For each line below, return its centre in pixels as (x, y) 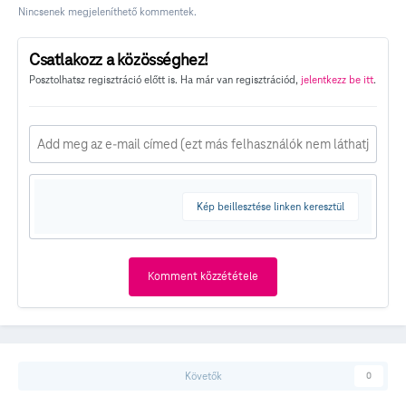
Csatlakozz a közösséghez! (119, 59)
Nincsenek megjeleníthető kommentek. (107, 11)
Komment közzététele (203, 276)
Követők (203, 376)
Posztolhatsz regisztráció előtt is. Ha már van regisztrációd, (165, 79)
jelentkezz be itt (337, 79)
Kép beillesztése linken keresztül (271, 206)
